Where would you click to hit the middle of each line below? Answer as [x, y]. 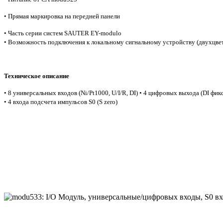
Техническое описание [37, 76]
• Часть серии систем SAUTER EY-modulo [63, 33]
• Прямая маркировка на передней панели [62, 16]
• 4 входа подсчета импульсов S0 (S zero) [61, 102]
